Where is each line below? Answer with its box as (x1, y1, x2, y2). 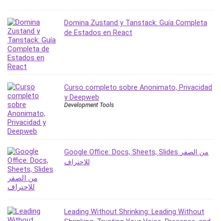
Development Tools (64, 102, 114, 109)
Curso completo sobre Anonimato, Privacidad (64, 83, 212, 92)
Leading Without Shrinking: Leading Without (64, 208, 204, 216)
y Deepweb (64, 93, 99, 102)
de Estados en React (64, 29, 132, 37)
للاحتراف (64, 158, 90, 166)
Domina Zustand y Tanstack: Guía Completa (64, 19, 207, 27)
